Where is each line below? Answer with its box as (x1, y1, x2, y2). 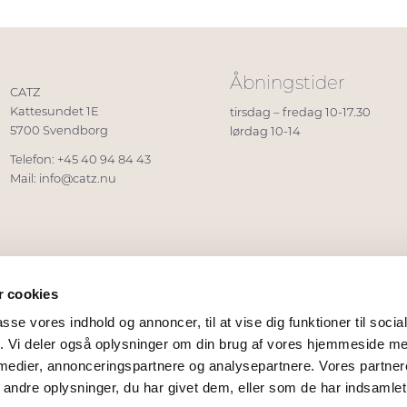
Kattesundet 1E (10, 104, 99, 119)
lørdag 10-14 (230, 124, 301, 139)
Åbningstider (230, 71, 345, 94)
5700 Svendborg (10, 123, 108, 138)
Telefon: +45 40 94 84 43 (10, 152, 151, 167)
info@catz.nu (39, 171, 116, 186)
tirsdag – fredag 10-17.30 (230, 104, 371, 120)
